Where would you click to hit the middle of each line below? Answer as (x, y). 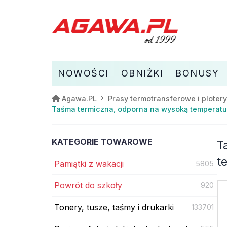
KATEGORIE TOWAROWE (102, 142)
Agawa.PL (79, 98)
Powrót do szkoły (88, 185)
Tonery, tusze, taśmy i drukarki (114, 207)
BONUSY (197, 73)
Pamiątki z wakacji (89, 163)
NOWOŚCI (83, 73)
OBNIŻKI (142, 73)
